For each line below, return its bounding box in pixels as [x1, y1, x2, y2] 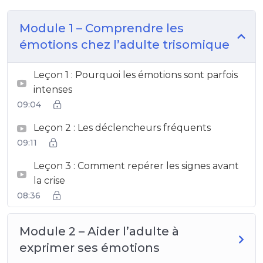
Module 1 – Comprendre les [19, 21, 184, 35]
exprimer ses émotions [19, 240, 160, 255]
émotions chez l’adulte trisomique [19, 37, 230, 52]
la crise [33, 174, 65, 186]
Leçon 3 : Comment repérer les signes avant [33, 160, 239, 171]
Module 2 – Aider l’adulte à [19, 224, 179, 238]
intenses [33, 83, 72, 95]
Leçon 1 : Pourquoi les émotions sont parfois [33, 69, 238, 80]
